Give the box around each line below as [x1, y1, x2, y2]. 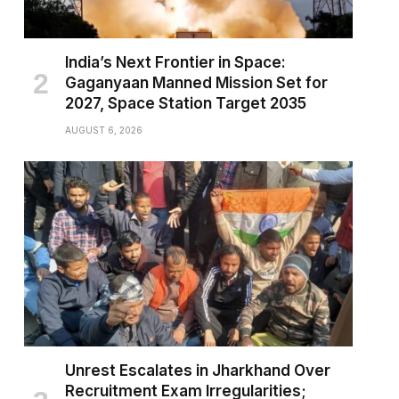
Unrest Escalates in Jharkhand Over [64, 362, 330, 380]
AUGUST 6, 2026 [64, 125, 142, 136]
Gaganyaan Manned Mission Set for [64, 74, 328, 93]
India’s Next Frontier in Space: [64, 53, 286, 72]
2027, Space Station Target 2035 [64, 94, 306, 113]
